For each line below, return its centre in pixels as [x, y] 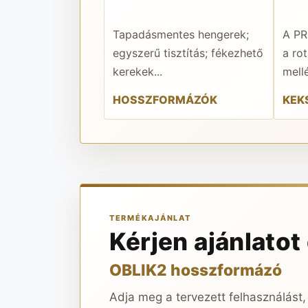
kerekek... [137, 71]
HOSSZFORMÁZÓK [165, 100]
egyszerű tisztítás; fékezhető [188, 53]
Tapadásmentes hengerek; [180, 34]
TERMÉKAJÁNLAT [150, 218]
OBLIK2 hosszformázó [195, 270]
